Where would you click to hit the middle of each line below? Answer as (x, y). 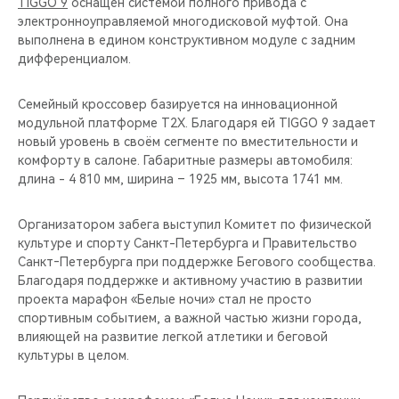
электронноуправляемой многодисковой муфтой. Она (183, 21)
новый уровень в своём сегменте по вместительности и (188, 141)
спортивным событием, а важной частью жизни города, (190, 318)
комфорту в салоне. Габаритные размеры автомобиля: (185, 160)
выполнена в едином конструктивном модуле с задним (187, 40)
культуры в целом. (73, 355)
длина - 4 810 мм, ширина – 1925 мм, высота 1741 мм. (180, 179)
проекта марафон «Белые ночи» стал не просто (165, 299)
